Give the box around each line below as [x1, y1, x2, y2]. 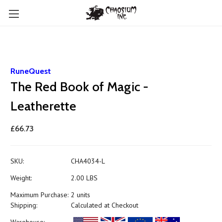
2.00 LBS [70, 173, 98, 182]
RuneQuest [10, 66, 51, 76]
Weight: [10, 173, 32, 182]
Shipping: [10, 201, 37, 210]
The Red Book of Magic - [10, 79, 148, 95]
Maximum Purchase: [10, 190, 68, 199]
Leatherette [10, 98, 76, 114]
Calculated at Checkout [70, 201, 138, 210]
